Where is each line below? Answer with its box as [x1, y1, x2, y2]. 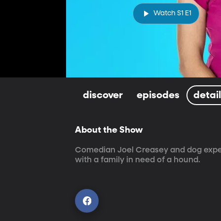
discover [83, 90, 123, 100]
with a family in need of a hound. [75, 156, 201, 164]
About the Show [75, 125, 144, 135]
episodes [137, 90, 180, 100]
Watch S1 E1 [153, 9, 191, 17]
